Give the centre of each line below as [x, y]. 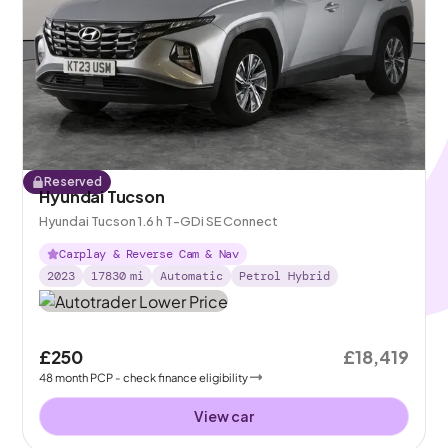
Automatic [192, 276]
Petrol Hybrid [285, 276]
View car [224, 415]
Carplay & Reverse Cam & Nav [149, 254]
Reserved [73, 182]
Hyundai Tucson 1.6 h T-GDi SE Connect [159, 221]
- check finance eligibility [182, 376]
